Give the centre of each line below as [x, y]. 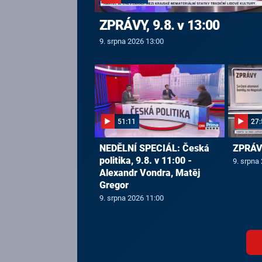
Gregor [114, 185]
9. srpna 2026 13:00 [131, 42]
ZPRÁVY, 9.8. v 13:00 [159, 25]
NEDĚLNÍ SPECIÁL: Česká [154, 148]
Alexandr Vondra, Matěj [149, 173]
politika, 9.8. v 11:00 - [145, 160]
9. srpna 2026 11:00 [131, 198]
